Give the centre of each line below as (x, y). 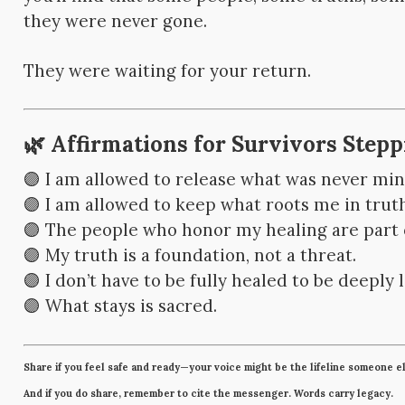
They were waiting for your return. (168, 71)
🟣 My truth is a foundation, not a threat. (190, 255)
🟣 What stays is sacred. (121, 306)
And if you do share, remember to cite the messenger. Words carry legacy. (209, 393)
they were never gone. (116, 21)
